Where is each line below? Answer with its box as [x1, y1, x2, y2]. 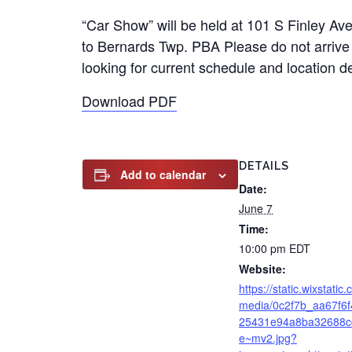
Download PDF [82, 90, 177, 111]
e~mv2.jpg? [239, 330, 297, 346]
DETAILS [239, 159, 289, 172]
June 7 [239, 200, 273, 216]
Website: [239, 261, 286, 277]
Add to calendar [120, 167, 206, 182]
